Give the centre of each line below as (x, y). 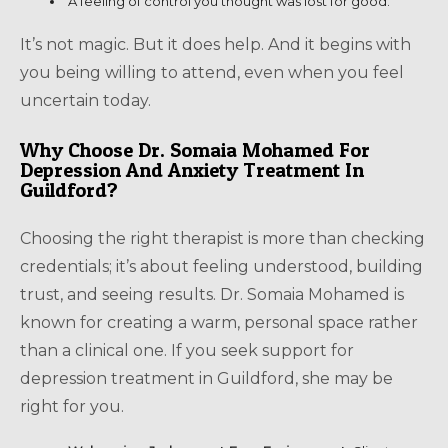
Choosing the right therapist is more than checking (222, 238)
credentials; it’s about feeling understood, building (221, 266)
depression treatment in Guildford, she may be (206, 378)
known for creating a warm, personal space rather (219, 322)
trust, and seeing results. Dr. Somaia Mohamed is (212, 294)
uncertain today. (85, 100)
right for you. (72, 406)
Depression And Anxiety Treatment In (192, 169)
